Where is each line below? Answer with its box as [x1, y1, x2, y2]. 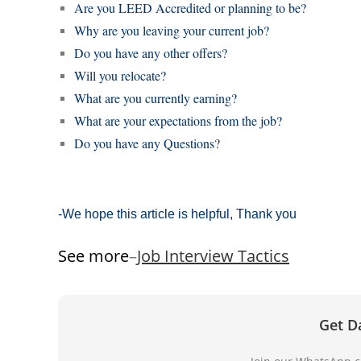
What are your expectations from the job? [74, 112, 282, 130]
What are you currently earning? [74, 89, 237, 107]
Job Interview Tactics [137, 245, 289, 268]
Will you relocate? [74, 67, 166, 85]
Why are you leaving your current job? [74, 22, 269, 39]
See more [58, 245, 129, 268]
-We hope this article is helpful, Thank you [58, 207, 297, 222]
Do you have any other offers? [74, 44, 227, 62]
